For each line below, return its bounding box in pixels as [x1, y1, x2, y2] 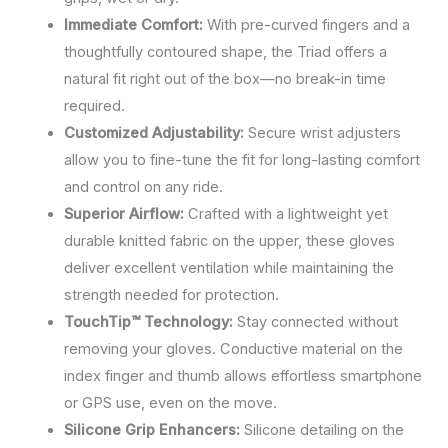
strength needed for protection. [63, 285, 279, 304]
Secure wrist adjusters [247, 123, 401, 142]
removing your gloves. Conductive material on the [63, 339, 403, 358]
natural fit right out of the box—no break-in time [63, 69, 386, 88]
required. [63, 96, 125, 115]
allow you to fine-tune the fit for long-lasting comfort [63, 150, 420, 169]
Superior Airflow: [63, 204, 184, 223]
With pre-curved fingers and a [206, 15, 410, 34]
